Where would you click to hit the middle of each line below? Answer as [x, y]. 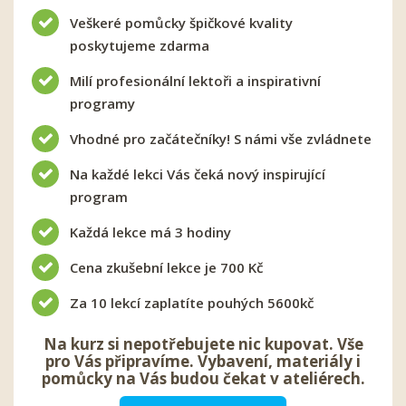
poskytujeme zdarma [140, 45]
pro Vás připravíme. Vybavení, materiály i [203, 361]
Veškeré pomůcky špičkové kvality [181, 22]
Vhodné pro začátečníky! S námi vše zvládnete [221, 138]
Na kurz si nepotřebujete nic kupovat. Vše [203, 343]
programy [102, 103]
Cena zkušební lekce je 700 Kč [166, 267]
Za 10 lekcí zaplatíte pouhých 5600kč [192, 302]
